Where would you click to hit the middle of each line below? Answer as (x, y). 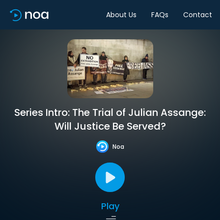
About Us (121, 14)
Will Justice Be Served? (110, 126)
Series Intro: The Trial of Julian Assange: (110, 112)
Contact (198, 14)
